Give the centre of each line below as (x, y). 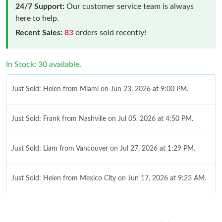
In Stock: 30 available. (44, 64)
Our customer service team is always (129, 6)
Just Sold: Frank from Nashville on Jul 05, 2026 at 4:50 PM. (102, 119)
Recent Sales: (39, 32)
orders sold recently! (110, 32)
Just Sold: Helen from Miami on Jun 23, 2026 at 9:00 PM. (100, 89)
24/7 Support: (40, 6)
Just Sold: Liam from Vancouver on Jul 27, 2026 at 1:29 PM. (103, 148)
